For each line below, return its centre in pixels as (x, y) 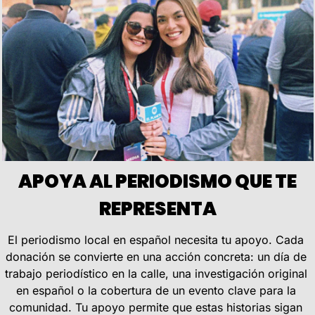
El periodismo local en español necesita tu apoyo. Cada (156, 239)
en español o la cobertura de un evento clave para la (156, 290)
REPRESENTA (157, 208)
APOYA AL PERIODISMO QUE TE (156, 181)
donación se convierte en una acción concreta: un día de (156, 256)
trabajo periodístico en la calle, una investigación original (156, 273)
